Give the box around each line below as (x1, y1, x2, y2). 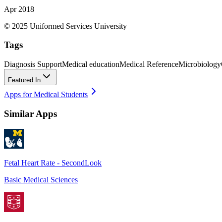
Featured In (8, 76, 41, 84)
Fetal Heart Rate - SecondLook (4, 158, 102, 167)
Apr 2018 (4, 4, 34, 13)
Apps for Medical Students (4, 90, 88, 99)
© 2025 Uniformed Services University (4, 21, 127, 30)
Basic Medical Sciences (4, 175, 78, 184)
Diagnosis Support (4, 60, 62, 69)
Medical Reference (119, 60, 178, 69)
